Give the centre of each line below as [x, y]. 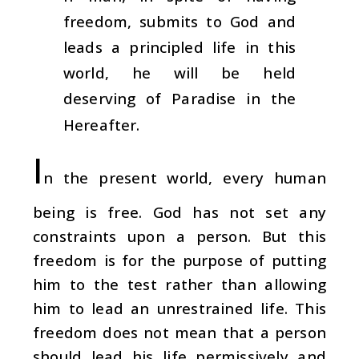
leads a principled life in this [179, 47]
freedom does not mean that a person [179, 332]
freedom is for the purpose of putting [179, 260]
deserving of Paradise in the [179, 99]
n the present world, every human [185, 177]
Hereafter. [102, 124]
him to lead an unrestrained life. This [179, 308]
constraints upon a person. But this [179, 236]
